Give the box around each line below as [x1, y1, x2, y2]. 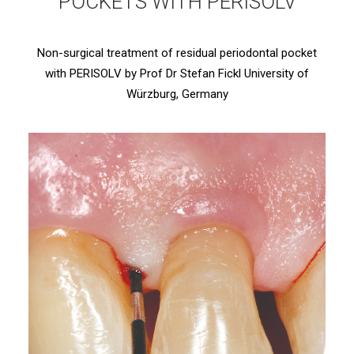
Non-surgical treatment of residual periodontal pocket [37, 46, 317, 60]
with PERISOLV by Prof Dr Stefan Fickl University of [45, 66, 309, 81]
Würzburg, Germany [126, 87, 228, 101]
